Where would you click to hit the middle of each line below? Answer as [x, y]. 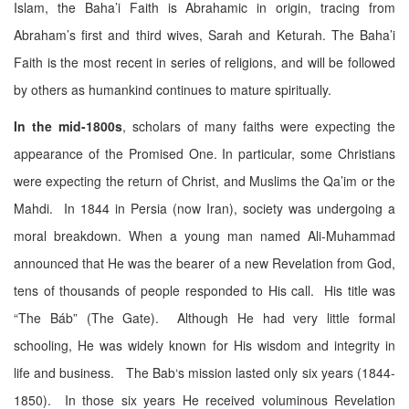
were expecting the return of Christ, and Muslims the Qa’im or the [204, 181]
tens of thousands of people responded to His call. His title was [204, 290]
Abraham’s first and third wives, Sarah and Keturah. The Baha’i [204, 35]
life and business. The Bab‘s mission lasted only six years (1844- [204, 372]
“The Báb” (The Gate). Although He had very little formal [204, 318]
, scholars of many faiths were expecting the [259, 126]
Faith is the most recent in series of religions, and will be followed [204, 62]
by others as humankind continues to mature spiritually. [173, 89]
